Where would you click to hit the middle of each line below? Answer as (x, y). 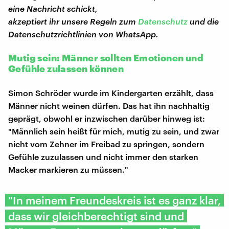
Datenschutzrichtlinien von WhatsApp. (83, 34)
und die (203, 21)
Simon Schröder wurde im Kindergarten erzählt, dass (111, 93)
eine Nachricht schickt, (53, 8)
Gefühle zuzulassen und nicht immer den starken (103, 156)
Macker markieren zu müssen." (68, 169)
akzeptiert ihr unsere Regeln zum (73, 21)
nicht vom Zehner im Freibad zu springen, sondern (106, 144)
